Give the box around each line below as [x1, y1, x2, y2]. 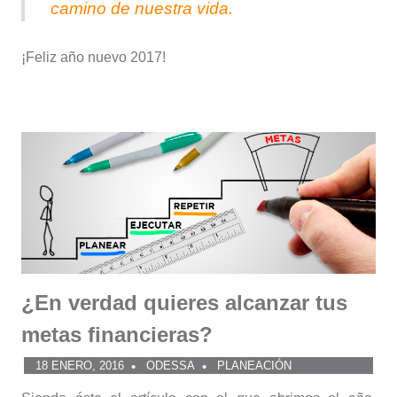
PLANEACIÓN [216, 358, 292, 372]
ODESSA [145, 358, 195, 372]
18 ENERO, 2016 [35, 358, 124, 372]
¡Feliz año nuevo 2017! [21, 49, 166, 65]
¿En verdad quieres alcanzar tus [21, 291, 347, 315]
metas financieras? [21, 323, 213, 347]
